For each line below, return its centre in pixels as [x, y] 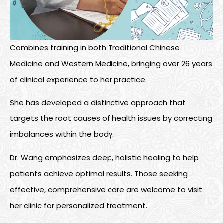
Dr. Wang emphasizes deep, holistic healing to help [104, 157]
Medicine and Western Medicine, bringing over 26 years [111, 63]
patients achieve [43, 173]
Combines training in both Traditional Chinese [95, 47]
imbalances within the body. [63, 134]
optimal [90, 173]
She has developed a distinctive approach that [98, 103]
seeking [173, 173]
